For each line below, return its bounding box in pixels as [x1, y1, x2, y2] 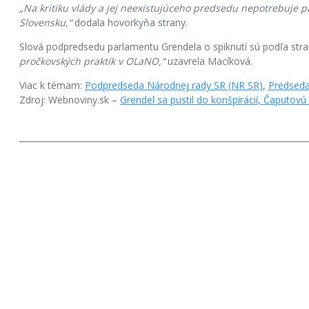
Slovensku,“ [19, 15, 72, 29]
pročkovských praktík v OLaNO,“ [19, 54, 165, 68]
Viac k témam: [19, 78, 85, 92]
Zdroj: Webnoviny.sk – [19, 92, 120, 106]
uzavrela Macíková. [165, 54, 252, 68]
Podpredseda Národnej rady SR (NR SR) [85, 78, 263, 92]
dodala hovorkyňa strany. [72, 15, 188, 29]
